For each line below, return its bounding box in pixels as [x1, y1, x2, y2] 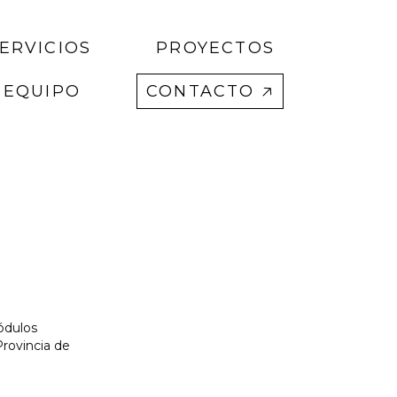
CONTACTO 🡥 [145, 82, 274, 101]
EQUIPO [3, 82, 81, 101]
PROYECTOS [156, 38, 275, 58]
